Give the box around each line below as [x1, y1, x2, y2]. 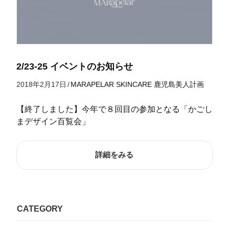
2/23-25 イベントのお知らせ [16, 61, 133, 72]
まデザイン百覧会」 [16, 117, 90, 126]
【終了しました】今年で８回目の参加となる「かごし [16, 104, 213, 113]
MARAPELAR [70, 80, 114, 88]
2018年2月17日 [16, 80, 66, 88]
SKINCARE [116, 80, 152, 88]
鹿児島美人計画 [153, 80, 204, 88]
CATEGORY [16, 204, 63, 213]
